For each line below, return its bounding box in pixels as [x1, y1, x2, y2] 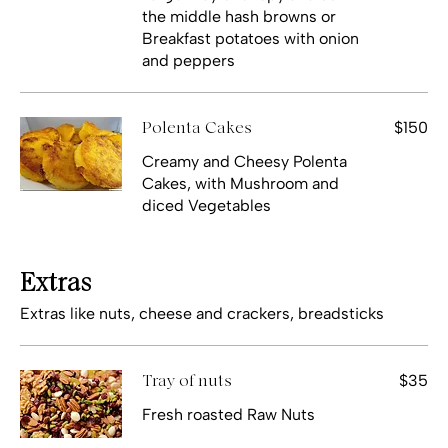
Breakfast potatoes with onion [142, 28, 359, 48]
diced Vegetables [142, 195, 271, 215]
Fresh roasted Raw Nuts [142, 404, 315, 424]
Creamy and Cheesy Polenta [142, 151, 347, 171]
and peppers [142, 50, 235, 70]
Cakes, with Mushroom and [142, 173, 339, 193]
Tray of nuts [142, 372, 232, 389]
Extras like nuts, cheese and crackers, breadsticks [20, 303, 384, 323]
